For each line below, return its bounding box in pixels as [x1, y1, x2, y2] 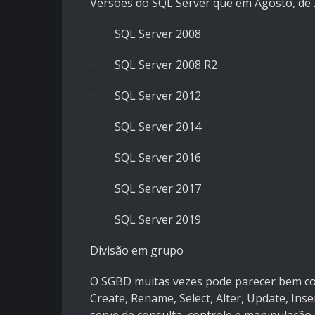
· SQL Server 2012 [90, 88, 201, 104]
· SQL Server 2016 [90, 150, 201, 166]
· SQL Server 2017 [90, 181, 201, 197]
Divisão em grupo [90, 243, 184, 259]
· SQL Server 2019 [90, 212, 201, 228]
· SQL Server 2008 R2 [90, 57, 217, 73]
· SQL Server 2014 [90, 119, 201, 135]
